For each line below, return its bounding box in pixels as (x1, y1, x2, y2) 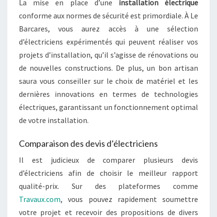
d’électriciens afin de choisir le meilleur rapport (19, 168, 198, 178)
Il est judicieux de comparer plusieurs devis (19, 155, 198, 165)
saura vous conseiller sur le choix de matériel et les (19, 76, 198, 86)
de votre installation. (19, 115, 89, 125)
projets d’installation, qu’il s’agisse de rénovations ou (19, 50, 198, 60)
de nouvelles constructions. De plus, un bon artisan (19, 63, 198, 73)
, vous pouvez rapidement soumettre (61, 194, 198, 204)
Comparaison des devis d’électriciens (19, 138, 158, 149)
